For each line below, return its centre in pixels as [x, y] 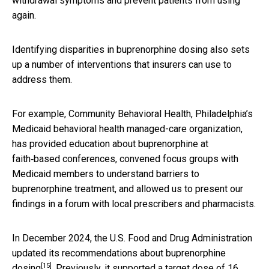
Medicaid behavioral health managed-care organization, [127, 128]
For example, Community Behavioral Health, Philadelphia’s [132, 113]
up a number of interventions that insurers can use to [122, 64]
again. [24, 15]
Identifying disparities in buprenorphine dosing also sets [131, 49]
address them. [42, 79]
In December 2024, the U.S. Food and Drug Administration [132, 238]
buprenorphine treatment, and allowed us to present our [128, 189]
